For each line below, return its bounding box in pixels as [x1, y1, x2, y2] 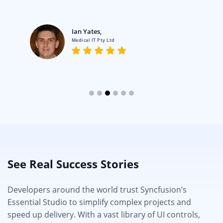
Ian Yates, [71, 27, 102, 36]
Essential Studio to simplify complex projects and [7, 197, 191, 208]
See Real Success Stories [7, 156, 139, 172]
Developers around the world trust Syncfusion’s [7, 184, 187, 196]
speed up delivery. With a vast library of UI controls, [7, 209, 200, 221]
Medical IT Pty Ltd [71, 37, 115, 44]
